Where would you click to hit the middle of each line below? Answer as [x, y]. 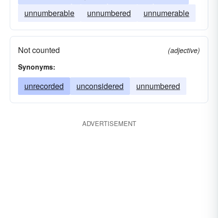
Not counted [39, 50]
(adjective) [184, 50]
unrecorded [44, 86]
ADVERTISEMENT [109, 123]
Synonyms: [37, 67]
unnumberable [49, 13]
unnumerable [166, 13]
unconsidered [100, 86]
